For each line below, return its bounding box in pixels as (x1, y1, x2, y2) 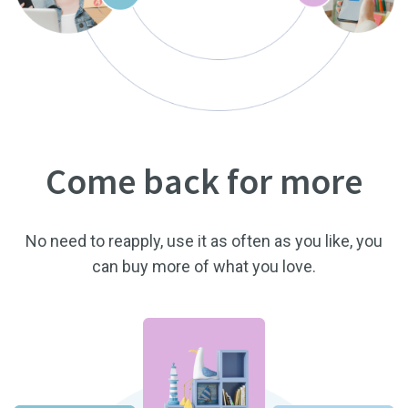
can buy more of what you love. (92, 257, 316, 276)
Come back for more (46, 158, 362, 204)
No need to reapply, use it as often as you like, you (25, 231, 382, 250)
